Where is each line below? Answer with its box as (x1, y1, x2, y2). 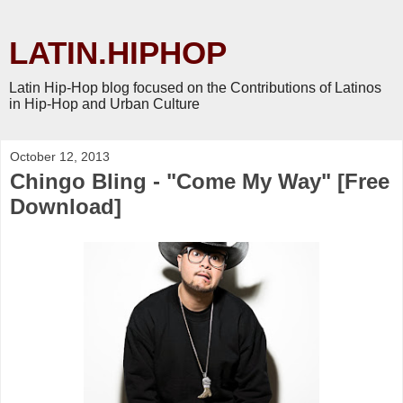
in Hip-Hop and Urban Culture (9, 96, 200, 112)
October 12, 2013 (10, 149, 110, 164)
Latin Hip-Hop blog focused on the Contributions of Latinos (9, 80, 381, 95)
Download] (10, 194, 121, 219)
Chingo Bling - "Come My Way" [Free (10, 169, 390, 193)
